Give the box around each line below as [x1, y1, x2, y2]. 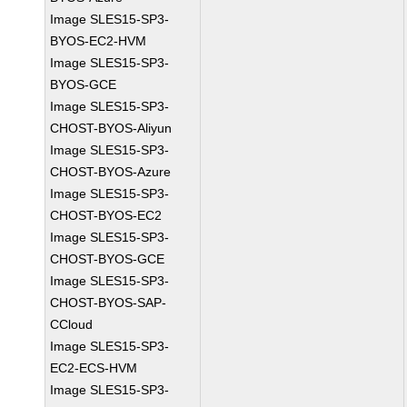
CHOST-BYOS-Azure [50, 164, 172, 179]
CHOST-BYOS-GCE [50, 252, 165, 266]
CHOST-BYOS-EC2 [50, 208, 163, 223]
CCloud [50, 317, 94, 332]
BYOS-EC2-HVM [50, 34, 147, 48]
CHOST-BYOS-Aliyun [50, 121, 173, 135]
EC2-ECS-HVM [50, 361, 138, 375]
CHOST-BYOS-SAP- [50, 295, 167, 310]
